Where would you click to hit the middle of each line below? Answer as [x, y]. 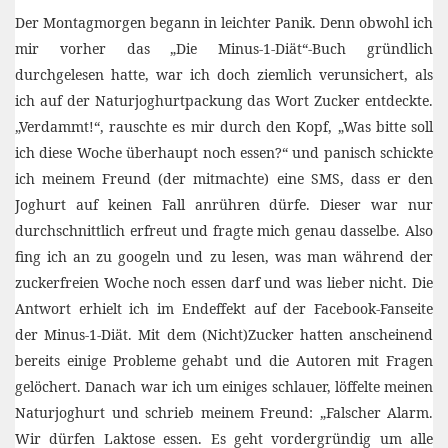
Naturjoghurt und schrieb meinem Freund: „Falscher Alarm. [224, 412]
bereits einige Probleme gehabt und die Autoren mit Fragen [224, 360]
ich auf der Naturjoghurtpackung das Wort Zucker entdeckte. [224, 100]
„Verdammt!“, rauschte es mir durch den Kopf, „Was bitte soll [224, 126]
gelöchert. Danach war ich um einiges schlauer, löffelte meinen [224, 386]
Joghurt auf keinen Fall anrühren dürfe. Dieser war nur [224, 204]
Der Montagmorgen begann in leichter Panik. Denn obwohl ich [224, 22]
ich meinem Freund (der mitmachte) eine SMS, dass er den [224, 178]
